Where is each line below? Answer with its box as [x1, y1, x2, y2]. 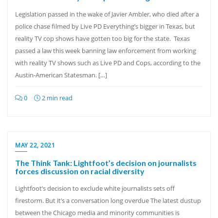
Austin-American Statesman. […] [15, 71, 107, 79]
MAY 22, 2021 [15, 141, 55, 149]
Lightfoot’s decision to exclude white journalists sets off [15, 184, 175, 193]
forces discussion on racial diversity [15, 166, 145, 176]
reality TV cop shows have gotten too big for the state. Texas [15, 34, 190, 43]
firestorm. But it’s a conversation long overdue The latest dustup [15, 196, 201, 205]
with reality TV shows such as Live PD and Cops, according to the [15, 58, 200, 67]
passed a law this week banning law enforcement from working [15, 46, 196, 55]
